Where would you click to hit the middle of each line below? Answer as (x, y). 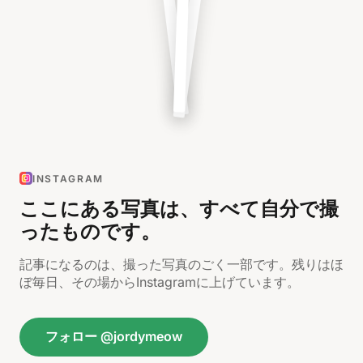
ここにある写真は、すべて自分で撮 (179, 209)
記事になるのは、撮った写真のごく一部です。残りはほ (181, 264)
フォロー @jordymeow (114, 336)
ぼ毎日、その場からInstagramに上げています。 (160, 282)
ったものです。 (90, 231)
